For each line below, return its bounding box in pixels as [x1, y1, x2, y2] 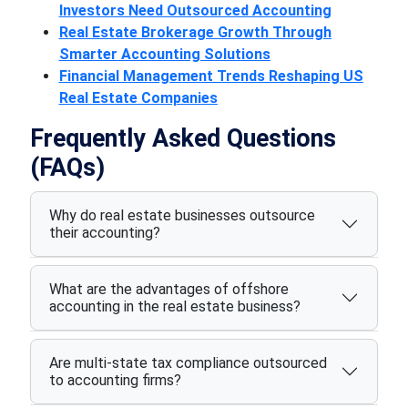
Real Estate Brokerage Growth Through [58, 24, 331, 41]
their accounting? [48, 224, 160, 241]
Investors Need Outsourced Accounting [58, 2, 331, 19]
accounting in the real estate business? [48, 298, 301, 315]
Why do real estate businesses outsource [48, 207, 315, 224]
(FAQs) [29, 153, 105, 182]
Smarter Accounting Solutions [58, 46, 270, 63]
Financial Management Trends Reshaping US [58, 67, 363, 85]
